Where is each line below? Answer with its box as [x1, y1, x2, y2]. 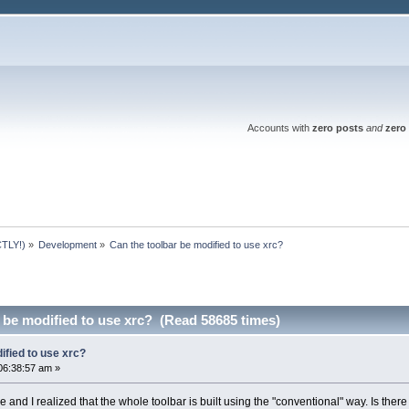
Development [38, 238, 98, 250]
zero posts [311, 122, 363, 133]
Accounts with [246, 122, 312, 133]
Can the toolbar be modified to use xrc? [110, 238, 284, 250]
